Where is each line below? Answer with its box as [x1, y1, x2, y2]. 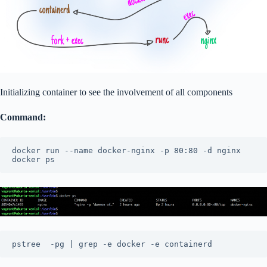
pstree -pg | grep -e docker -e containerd [12, 239, 217, 249]
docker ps [12, 154, 55, 164]
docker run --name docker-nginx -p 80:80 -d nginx [12, 145, 241, 155]
